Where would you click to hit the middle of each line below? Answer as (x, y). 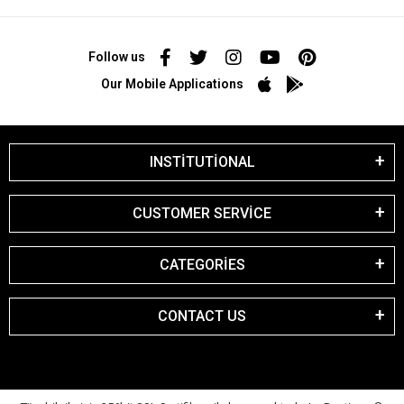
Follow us (117, 57)
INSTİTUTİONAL (202, 161)
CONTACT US (202, 316)
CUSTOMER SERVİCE (202, 213)
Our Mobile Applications (172, 84)
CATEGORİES (202, 264)
